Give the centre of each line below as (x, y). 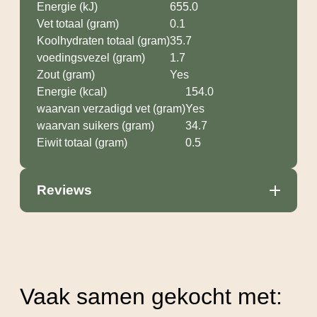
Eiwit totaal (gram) (82, 143)
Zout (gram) (66, 75)
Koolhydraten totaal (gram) (103, 41)
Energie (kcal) (72, 92)
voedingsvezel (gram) (91, 58)
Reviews (64, 190)
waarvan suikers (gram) (96, 126)
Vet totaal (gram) (78, 24)
